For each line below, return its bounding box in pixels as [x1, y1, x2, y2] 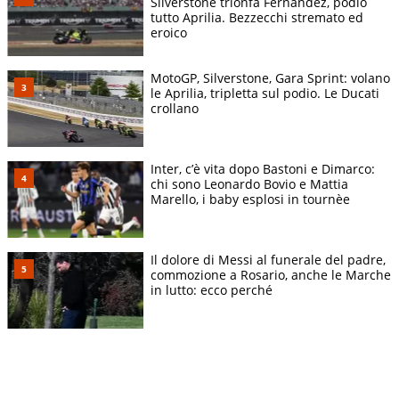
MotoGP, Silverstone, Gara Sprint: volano [151, 69, 390, 86]
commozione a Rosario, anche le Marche [151, 265, 391, 283]
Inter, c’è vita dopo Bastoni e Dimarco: [151, 159, 375, 177]
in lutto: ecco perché [151, 281, 273, 298]
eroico [151, 23, 187, 41]
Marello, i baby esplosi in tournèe [151, 190, 350, 208]
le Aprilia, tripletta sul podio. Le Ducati [151, 84, 379, 102]
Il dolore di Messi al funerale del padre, [151, 250, 386, 268]
